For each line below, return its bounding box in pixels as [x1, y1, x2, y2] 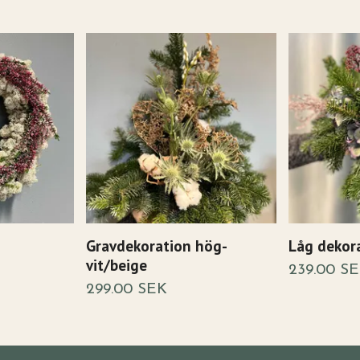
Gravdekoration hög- [86, 235, 226, 256]
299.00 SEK [86, 281, 167, 297]
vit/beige [86, 254, 147, 275]
